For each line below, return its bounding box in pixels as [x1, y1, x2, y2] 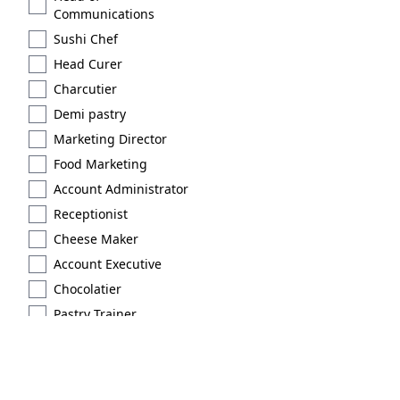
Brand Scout [54, 380, 127, 397]
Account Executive [54, 255, 162, 272]
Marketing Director [54, 130, 167, 147]
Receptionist [54, 205, 128, 222]
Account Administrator [54, 180, 188, 197]
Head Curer [54, 55, 122, 72]
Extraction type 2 [54, 355, 154, 372]
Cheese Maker [54, 230, 138, 247]
